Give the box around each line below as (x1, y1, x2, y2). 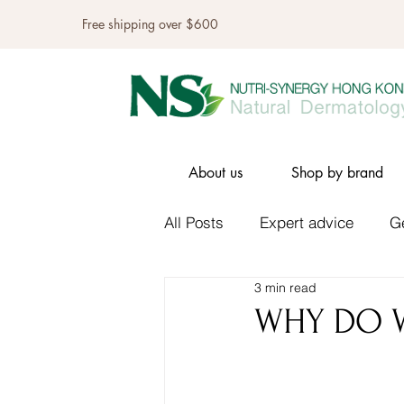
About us (188, 162, 243, 182)
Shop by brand (290, 162, 383, 182)
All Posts (164, 213, 224, 233)
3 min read (254, 280, 317, 297)
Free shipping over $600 (82, 15, 222, 32)
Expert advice (260, 213, 353, 233)
